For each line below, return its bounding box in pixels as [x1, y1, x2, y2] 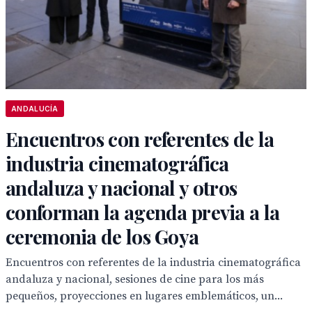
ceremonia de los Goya [6, 224, 199, 249]
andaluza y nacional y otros [6, 175, 237, 201]
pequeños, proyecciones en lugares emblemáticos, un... [6, 289, 283, 303]
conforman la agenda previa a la [6, 199, 280, 225]
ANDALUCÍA [11, 104, 58, 113]
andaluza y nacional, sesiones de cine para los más [6, 272, 264, 286]
